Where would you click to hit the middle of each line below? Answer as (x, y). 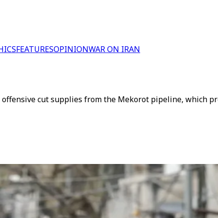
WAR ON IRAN (114, 49)
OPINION (71, 49)
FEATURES (35, 49)
